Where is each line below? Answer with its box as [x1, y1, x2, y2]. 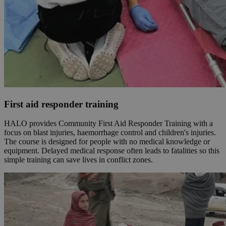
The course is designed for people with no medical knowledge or [4, 137, 210, 146]
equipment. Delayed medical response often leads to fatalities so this [4, 146, 219, 155]
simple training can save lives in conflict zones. [4, 155, 153, 164]
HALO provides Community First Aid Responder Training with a [4, 119, 213, 128]
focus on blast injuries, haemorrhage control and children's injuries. [4, 128, 216, 137]
